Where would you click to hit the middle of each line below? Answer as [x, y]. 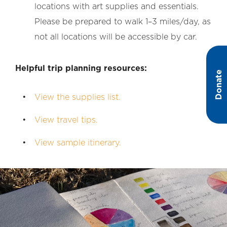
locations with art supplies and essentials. [117, 7]
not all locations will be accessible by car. [116, 37]
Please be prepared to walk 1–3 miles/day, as [123, 22]
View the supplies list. [78, 97]
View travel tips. [66, 120]
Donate [219, 85]
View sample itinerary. [78, 143]
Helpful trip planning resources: [81, 68]
